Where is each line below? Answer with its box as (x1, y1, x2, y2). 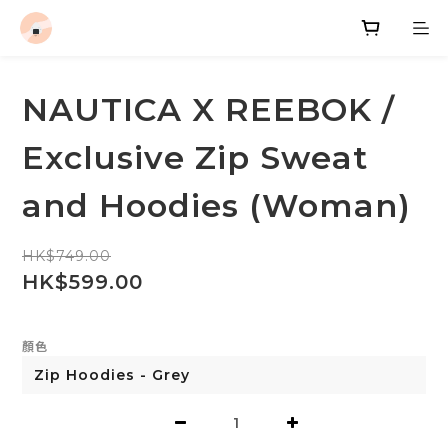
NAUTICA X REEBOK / (22, 90, 395, 129)
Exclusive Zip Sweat (22, 138, 368, 177)
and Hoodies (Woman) (22, 186, 411, 225)
